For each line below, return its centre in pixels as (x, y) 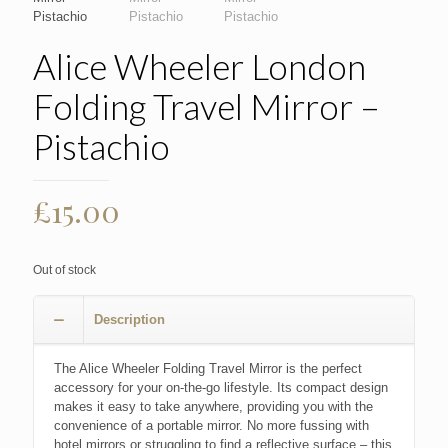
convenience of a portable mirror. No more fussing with (211, 425)
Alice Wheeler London (199, 65)
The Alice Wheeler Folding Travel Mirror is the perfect (208, 368)
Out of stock (64, 269)
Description (129, 319)
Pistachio (101, 145)
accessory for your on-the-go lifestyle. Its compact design (221, 387)
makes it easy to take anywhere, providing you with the (213, 406)
